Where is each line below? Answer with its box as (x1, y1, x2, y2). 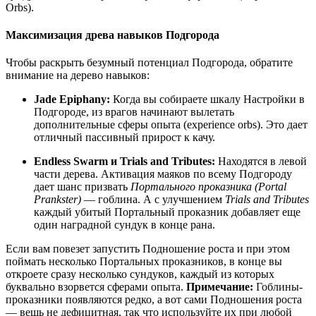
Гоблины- (253, 281, 303, 293)
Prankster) (34, 193, 81, 206)
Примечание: (186, 281, 253, 293)
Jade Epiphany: (34, 93, 110, 106)
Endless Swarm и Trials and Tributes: (34, 155, 215, 168)
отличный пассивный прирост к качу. (34, 131, 215, 144)
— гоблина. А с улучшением (81, 193, 225, 206)
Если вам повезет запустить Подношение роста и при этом (6, 243, 290, 255)
